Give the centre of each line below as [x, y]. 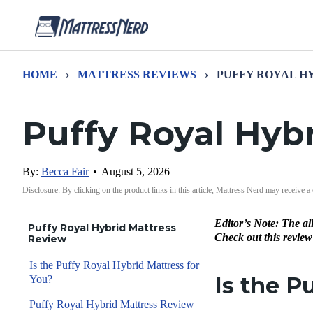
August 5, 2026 [136, 172]
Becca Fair [65, 172]
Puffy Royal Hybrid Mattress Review [112, 304]
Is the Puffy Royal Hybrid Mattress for [114, 265]
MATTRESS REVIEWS [137, 74]
